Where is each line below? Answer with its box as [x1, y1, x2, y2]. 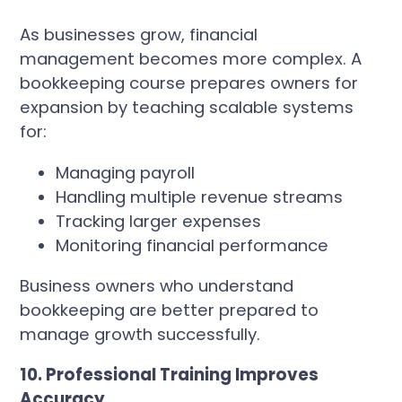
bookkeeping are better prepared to [20, 299, 319, 322]
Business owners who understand [20, 275, 294, 298]
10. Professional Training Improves [20, 363, 319, 387]
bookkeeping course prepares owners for [20, 72, 359, 95]
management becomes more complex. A [20, 48, 363, 71]
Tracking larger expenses [56, 209, 262, 232]
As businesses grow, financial [20, 23, 258, 47]
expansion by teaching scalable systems [20, 96, 354, 119]
